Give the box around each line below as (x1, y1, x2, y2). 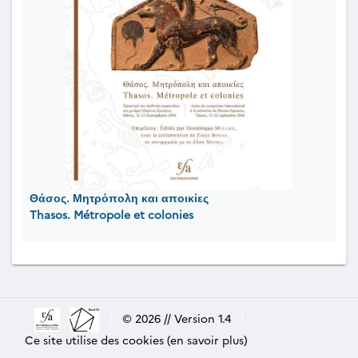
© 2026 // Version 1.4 (121, 309, 231, 326)
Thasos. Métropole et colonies (30, 206, 193, 222)
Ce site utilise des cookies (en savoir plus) (25, 332, 248, 348)
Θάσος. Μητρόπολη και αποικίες (30, 189, 209, 205)
